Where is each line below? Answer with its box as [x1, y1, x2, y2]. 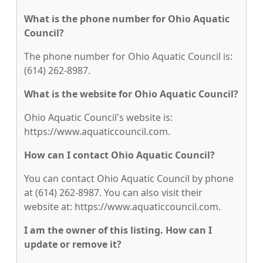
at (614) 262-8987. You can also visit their [24, 186, 203, 199]
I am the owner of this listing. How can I [24, 224, 212, 237]
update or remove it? [24, 238, 122, 251]
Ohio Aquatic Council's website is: [24, 111, 173, 124]
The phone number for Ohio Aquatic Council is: [24, 50, 232, 63]
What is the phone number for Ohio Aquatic [24, 12, 230, 25]
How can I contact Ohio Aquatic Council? [24, 149, 215, 161]
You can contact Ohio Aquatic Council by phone [24, 172, 234, 185]
